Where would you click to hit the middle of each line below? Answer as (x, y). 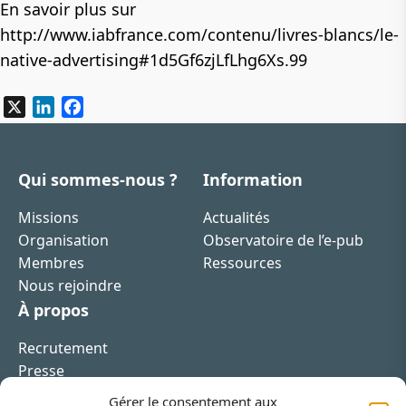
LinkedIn (84, 106)
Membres (51, 262)
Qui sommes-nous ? (98, 179)
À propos (53, 309)
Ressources (242, 262)
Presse (41, 370)
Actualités (236, 217)
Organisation (63, 240)
